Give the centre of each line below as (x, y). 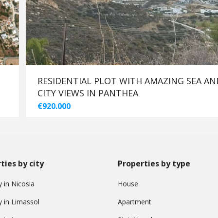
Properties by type (154, 163)
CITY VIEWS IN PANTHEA (88, 93)
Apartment (135, 201)
